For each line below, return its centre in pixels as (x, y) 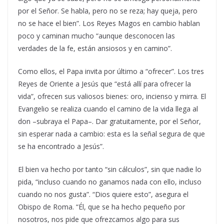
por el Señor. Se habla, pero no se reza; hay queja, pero (108, 11)
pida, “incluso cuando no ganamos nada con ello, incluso (110, 182)
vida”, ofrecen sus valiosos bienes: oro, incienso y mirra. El (112, 96)
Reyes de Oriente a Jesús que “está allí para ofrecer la (104, 84)
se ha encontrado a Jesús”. (61, 146)
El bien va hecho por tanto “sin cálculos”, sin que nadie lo (110, 169)
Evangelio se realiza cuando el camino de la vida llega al (108, 109)
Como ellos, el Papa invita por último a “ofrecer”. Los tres (111, 71)
